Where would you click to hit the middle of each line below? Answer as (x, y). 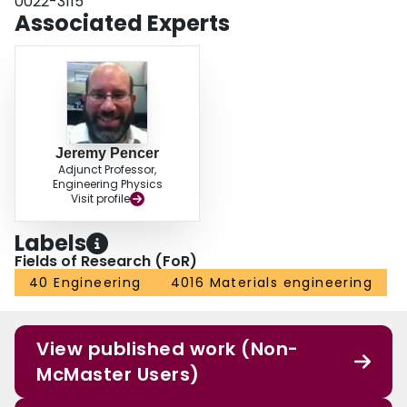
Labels (50, 243)
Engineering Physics (107, 184)
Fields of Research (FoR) (106, 262)
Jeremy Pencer (107, 154)
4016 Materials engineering (272, 283)
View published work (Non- (168, 349)
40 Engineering (85, 283)
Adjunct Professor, (107, 170)
